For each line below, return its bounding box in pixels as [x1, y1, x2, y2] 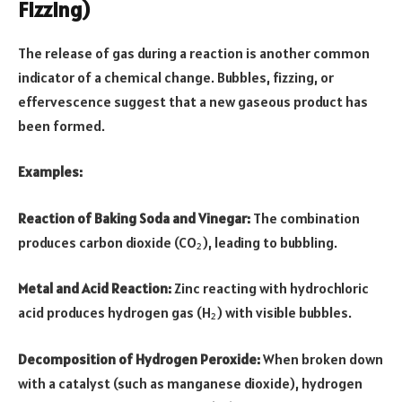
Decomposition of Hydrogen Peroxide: [18, 349, 260, 368]
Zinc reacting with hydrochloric [171, 279, 369, 298]
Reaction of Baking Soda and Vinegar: [18, 208, 250, 227]
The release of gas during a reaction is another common [18, 43, 370, 62]
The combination [250, 208, 360, 227]
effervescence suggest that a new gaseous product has [18, 92, 368, 110]
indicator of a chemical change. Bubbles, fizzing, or [18, 67, 334, 86]
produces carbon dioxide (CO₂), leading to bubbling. [18, 232, 337, 251]
